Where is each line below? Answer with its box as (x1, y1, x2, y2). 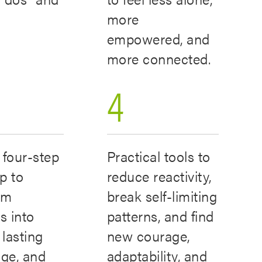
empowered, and (106, 29, 210, 49)
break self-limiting (106, 186, 218, 206)
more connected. (106, 49, 211, 68)
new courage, (106, 226, 190, 246)
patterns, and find (106, 206, 214, 226)
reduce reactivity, (106, 166, 212, 186)
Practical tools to (106, 146, 211, 166)
